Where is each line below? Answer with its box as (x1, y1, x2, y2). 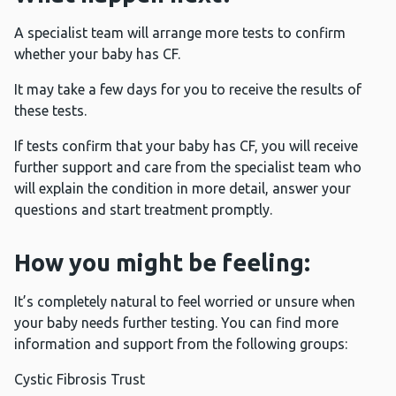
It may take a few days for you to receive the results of (14, 81, 362, 98)
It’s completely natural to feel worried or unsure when (14, 293, 355, 310)
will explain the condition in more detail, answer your (14, 180, 351, 197)
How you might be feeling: (14, 249, 310, 277)
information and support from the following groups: (14, 336, 354, 353)
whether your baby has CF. (14, 46, 184, 63)
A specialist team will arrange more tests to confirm (14, 25, 346, 42)
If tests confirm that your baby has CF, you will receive (14, 138, 358, 155)
